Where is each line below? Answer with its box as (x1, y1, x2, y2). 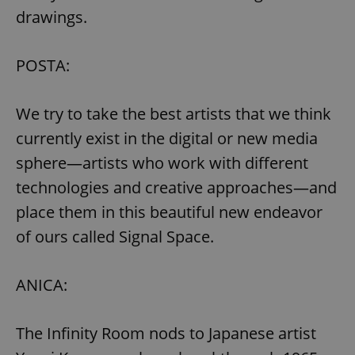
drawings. (16, 6, 87, 28)
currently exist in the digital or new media (16, 127, 318, 149)
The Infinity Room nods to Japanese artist (16, 322, 316, 344)
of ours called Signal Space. (16, 225, 214, 247)
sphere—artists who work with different (16, 151, 308, 174)
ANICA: (16, 273, 67, 296)
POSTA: (16, 54, 70, 76)
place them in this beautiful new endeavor (16, 200, 323, 223)
